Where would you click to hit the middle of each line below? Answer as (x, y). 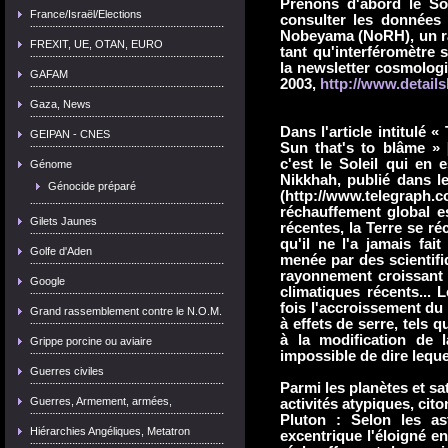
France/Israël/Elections (86, 14)
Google (47, 281)
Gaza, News (60, 104)
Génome (51, 164)
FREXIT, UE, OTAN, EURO (96, 44)
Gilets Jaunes (63, 221)
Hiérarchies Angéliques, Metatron (110, 431)
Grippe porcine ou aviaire (91, 341)
